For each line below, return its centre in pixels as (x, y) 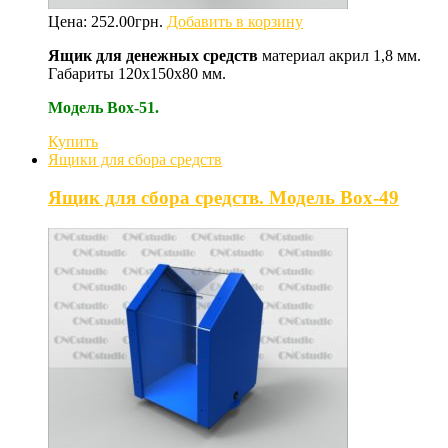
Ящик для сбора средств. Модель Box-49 (223, 198)
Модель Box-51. (103, 107)
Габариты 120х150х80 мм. (137, 73)
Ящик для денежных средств (153, 55)
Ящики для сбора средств (135, 159)
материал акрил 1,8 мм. (339, 55)
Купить (73, 141)
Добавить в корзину (235, 21)
